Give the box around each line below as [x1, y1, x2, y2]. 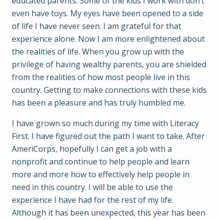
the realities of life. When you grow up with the [12, 46, 184, 57]
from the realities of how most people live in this [12, 72, 190, 82]
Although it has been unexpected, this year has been [12, 207, 205, 218]
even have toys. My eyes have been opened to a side [12, 8, 203, 19]
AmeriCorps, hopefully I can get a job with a [12, 143, 172, 154]
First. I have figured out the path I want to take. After [12, 131, 205, 141]
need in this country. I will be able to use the [12, 182, 173, 192]
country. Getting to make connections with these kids [12, 84, 207, 95]
